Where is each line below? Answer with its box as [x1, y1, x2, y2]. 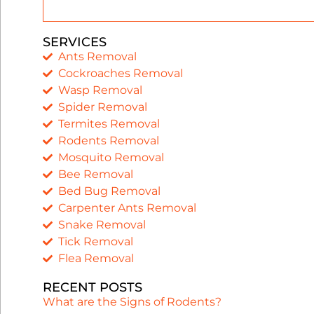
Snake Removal [58, 217, 146, 231]
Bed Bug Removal [58, 184, 161, 198]
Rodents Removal [58, 133, 160, 147]
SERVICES [42, 34, 107, 50]
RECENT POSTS [42, 279, 142, 295]
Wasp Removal [58, 83, 143, 97]
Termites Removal [58, 116, 161, 130]
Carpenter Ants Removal [58, 200, 197, 214]
